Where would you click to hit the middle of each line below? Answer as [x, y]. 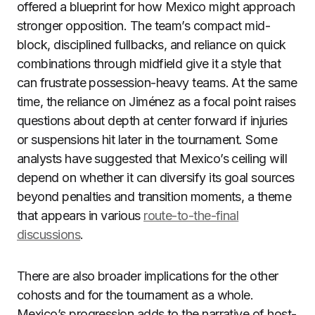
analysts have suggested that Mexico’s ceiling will [152, 159]
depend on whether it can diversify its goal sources [156, 178]
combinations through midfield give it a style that [149, 64]
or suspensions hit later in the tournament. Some [147, 140]
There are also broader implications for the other [148, 276]
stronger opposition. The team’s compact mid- [144, 26]
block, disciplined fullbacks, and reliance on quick [152, 45]
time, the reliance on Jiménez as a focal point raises [156, 102]
